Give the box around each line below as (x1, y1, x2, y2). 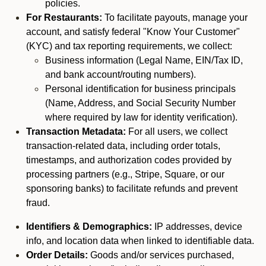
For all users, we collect (128, 126, 227, 137)
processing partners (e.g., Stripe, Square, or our (26, 169, 224, 179)
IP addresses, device (152, 221, 242, 232)
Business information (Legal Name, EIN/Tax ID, (45, 55, 243, 65)
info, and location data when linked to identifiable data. (26, 236, 254, 246)
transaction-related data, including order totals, (26, 141, 220, 151)
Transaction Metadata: (26, 126, 128, 137)
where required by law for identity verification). (45, 112, 237, 122)
